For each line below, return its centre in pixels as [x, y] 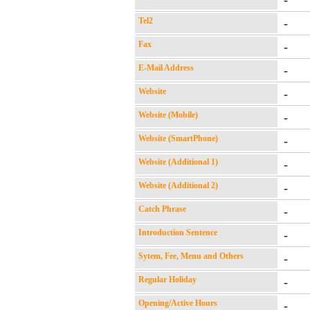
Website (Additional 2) [178, 185]
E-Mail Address [166, 68]
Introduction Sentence [178, 232]
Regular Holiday [167, 280]
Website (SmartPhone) [178, 138]
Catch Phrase [162, 209]
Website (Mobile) [168, 115]
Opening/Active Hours [178, 303]
